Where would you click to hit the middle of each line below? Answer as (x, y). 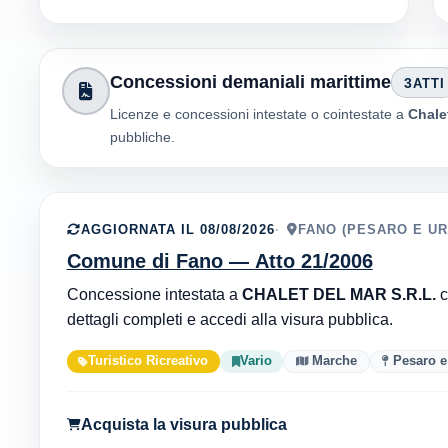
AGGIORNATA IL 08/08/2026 (177, 229)
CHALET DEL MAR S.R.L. (338, 293)
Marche (333, 361)
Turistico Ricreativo (148, 361)
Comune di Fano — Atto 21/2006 (219, 260)
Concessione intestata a (154, 293)
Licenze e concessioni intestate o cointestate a (259, 113)
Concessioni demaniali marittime (251, 82)
